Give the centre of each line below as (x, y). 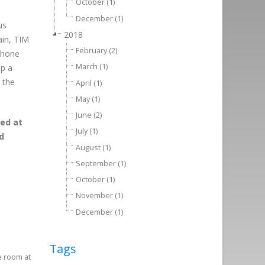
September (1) (101, 163)
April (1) (88, 83)
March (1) (91, 67)
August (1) (93, 147)
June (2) (88, 115)
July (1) (86, 131)
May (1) (88, 99)
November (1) (99, 196)
